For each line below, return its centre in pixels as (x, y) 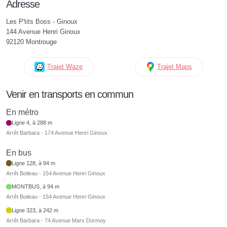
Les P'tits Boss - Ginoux (42, 22)
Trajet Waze (65, 67)
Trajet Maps (174, 67)
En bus (19, 153)
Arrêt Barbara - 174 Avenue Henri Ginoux (57, 133)
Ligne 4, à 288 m (32, 123)
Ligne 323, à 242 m (35, 210)
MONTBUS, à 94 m (36, 187)
